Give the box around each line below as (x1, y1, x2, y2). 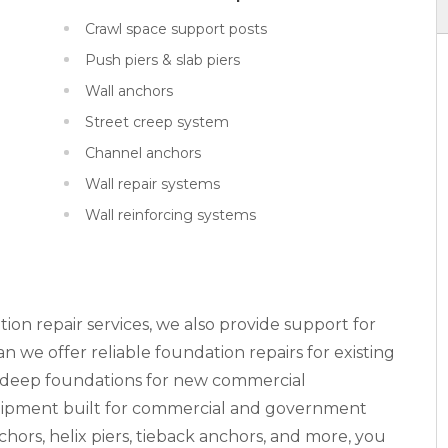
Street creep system (84, 112, 229, 131)
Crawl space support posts (84, 19, 267, 38)
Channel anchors (84, 143, 201, 162)
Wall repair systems (84, 174, 220, 193)
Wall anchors (84, 81, 173, 100)
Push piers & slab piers (84, 50, 240, 69)
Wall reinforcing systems (84, 205, 256, 224)
